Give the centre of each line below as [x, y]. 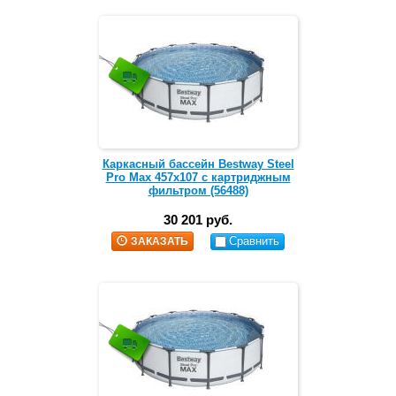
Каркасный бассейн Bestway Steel [198, 164]
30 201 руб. [198, 220]
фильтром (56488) [198, 191]
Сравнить [255, 241]
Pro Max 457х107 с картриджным [198, 178]
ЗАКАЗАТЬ [159, 242]
